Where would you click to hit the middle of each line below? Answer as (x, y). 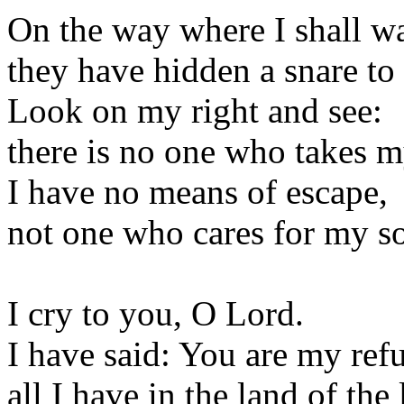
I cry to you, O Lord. (156, 313)
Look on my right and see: (195, 110)
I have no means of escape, (197, 192)
